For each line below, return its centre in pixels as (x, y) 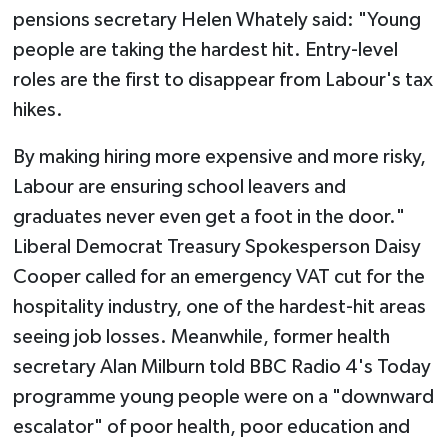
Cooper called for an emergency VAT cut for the (218, 277)
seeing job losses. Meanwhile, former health (201, 337)
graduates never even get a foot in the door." (208, 217)
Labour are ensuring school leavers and (179, 187)
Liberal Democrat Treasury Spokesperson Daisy (216, 247)
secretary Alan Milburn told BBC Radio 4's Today (221, 367)
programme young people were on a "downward (223, 397)
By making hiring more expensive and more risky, (219, 157)
